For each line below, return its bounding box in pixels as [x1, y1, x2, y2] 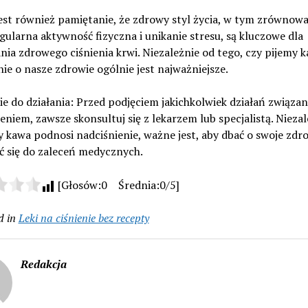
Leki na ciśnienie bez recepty [18, 210, 149, 225]
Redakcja [20, 256, 67, 272]
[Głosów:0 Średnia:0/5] [54, 177, 179, 192]
